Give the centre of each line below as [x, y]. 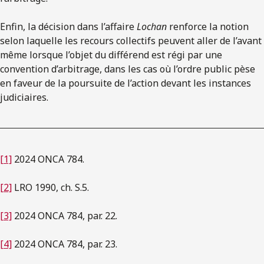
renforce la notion [208, 26]
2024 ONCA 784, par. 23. [65, 244]
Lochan [152, 26]
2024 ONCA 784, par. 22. [65, 215]
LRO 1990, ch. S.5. [50, 187]
